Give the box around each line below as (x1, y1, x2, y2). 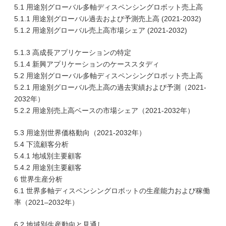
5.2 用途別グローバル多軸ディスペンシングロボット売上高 (14, 72, 203, 80)
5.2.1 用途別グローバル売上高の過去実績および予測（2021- (14, 83, 206, 91)
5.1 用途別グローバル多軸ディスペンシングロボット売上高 (14, 3, 203, 11)
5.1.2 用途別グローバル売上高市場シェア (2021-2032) (14, 26, 187, 34)
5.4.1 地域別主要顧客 (14, 152, 82, 160)
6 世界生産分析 (14, 175, 63, 183)
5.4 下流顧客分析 (14, 140, 69, 148)
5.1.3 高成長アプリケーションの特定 (14, 48, 131, 56)
